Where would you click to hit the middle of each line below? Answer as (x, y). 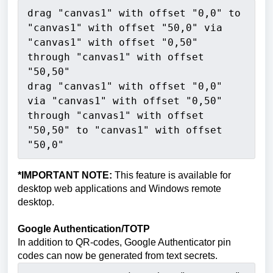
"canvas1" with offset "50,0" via (125, 28)
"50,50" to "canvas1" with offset (125, 130)
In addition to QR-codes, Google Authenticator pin (124, 242)
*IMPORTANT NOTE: (66, 175)
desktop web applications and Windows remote (119, 189)
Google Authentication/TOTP (84, 229)
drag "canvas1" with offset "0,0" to (134, 13)
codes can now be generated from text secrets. (118, 256)
